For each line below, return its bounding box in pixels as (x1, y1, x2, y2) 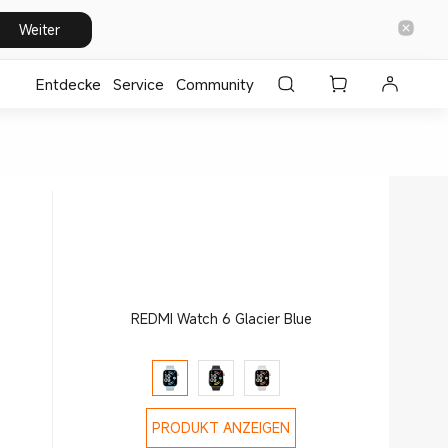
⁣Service (113, 74, 164, 94)
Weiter (18, 19, 60, 39)
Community (176, 74, 254, 94)
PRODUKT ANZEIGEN (152, 417, 290, 437)
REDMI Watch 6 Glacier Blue (130, 308, 312, 328)
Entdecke (36, 74, 101, 94)
